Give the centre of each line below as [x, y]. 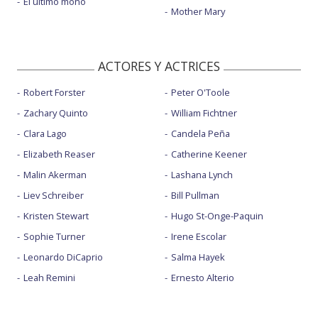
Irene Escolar [198, 236]
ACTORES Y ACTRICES [159, 66]
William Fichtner [204, 113]
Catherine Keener [209, 154]
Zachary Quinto [56, 113]
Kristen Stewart [56, 215]
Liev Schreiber [54, 195]
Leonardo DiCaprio [63, 257]
